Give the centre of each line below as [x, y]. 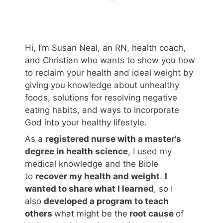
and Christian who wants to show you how [110, 60]
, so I [163, 189]
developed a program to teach [106, 201]
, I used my [150, 151]
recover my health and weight [98, 176]
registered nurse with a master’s [113, 139]
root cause [152, 214]
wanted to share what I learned [89, 189]
